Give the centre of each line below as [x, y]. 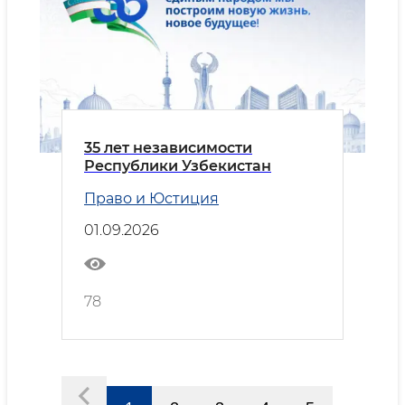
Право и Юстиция [151, 198]
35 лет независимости [168, 147]
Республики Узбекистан [178, 165]
